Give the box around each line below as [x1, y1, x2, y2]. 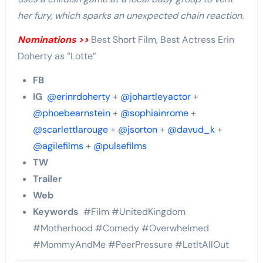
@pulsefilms [93, 139, 147, 152]
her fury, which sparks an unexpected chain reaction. [17, 9, 244, 22]
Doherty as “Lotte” [17, 49, 96, 62]
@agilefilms [32, 139, 83, 152]
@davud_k [167, 123, 215, 136]
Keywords [32, 205, 81, 218]
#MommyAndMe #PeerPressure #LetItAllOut [32, 238, 229, 251]
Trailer [32, 172, 62, 185]
